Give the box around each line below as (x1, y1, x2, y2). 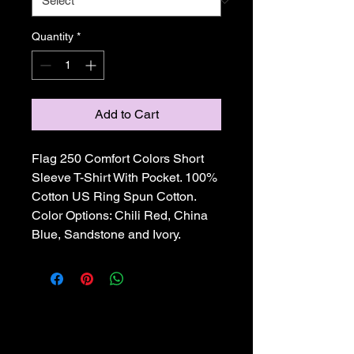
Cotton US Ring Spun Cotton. (32, 189, 199, 204)
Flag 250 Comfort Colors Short (32, 151, 207, 166)
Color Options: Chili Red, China (32, 208, 211, 223)
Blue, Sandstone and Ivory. (32, 227, 181, 242)
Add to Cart (94, 107, 159, 122)
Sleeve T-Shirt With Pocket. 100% (32, 170, 220, 185)
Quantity (32, 30, 73, 43)
